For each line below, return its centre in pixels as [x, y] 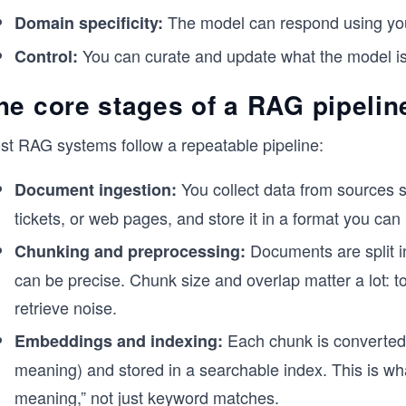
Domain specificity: [89, 23]
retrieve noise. [66, 307]
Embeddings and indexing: [119, 341]
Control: [46, 56]
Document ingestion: [96, 189]
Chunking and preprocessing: [130, 251]
